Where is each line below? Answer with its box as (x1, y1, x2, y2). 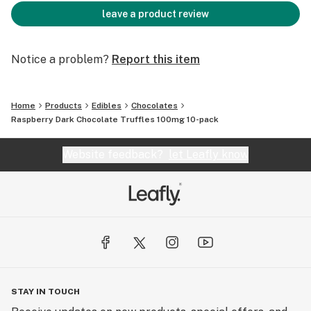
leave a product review (102, 8, 209, 19)
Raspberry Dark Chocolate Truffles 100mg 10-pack (11, 115, 219, 124)
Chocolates (131, 101, 178, 110)
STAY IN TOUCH (11, 287, 80, 296)
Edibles (92, 101, 121, 110)
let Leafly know (169, 148, 249, 161)
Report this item (112, 53, 200, 66)
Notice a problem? (11, 53, 109, 66)
